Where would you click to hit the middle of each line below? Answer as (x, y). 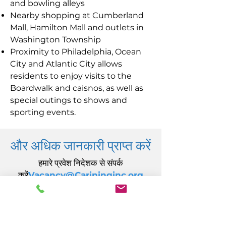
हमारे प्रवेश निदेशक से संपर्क (81, 163)
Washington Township (55, 40)
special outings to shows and (69, 100)
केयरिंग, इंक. (81, 212)
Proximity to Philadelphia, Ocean (76, 52)
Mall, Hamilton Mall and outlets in (77, 27)
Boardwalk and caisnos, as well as (77, 88)
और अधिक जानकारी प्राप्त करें (81, 145)
